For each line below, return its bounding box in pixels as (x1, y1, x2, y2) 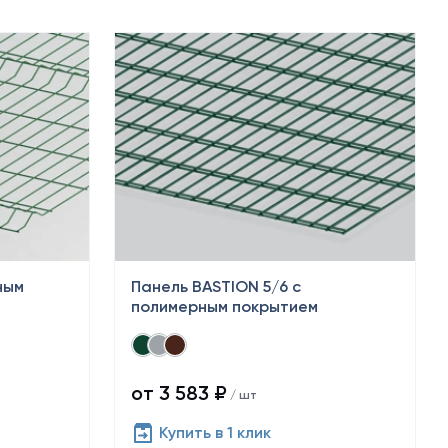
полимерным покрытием (131, 297, 318, 316)
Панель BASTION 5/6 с (131, 277, 301, 296)
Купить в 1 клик (159, 423, 271, 442)
